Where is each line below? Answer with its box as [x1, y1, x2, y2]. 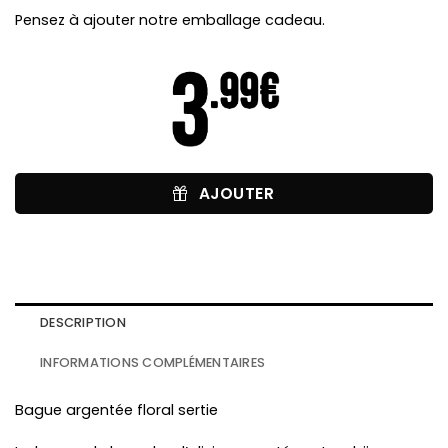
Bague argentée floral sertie [15, 400, 218, 421]
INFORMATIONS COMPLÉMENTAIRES [40, 354, 266, 372]
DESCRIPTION [40, 314, 126, 332]
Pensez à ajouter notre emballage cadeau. [15, 10, 325, 31]
